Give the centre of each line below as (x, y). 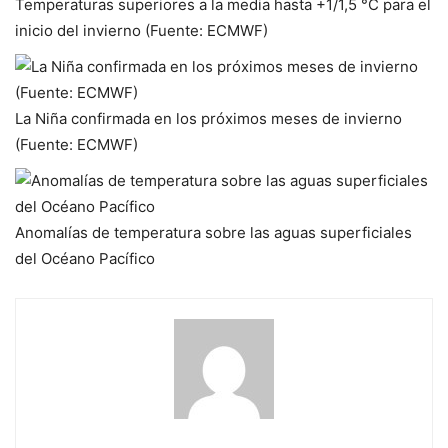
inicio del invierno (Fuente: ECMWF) (141, 31)
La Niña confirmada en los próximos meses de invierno (208, 119)
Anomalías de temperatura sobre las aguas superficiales (213, 233)
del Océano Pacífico (85, 259)
